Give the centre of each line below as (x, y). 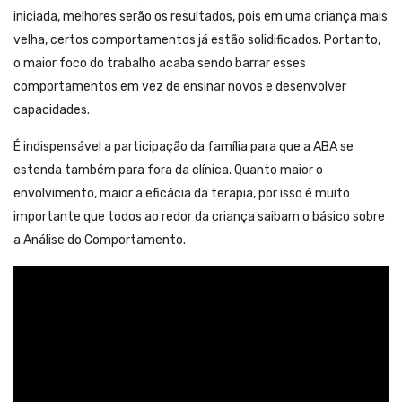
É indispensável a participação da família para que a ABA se (184, 147)
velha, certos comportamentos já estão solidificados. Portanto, (197, 40)
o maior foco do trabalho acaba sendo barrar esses (160, 64)
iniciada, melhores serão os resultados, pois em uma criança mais (201, 17)
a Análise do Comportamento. (100, 240)
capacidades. (52, 110)
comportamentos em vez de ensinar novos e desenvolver (180, 87)
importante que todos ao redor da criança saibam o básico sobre (199, 217)
